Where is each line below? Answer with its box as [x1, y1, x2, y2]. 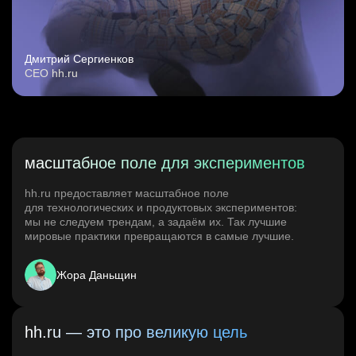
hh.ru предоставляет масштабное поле [25, 187, 229, 200]
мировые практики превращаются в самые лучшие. [25, 230, 294, 243]
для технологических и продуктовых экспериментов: [25, 201, 297, 215]
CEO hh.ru [25, 67, 78, 80]
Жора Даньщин [56, 269, 137, 282]
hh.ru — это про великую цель [25, 323, 247, 342]
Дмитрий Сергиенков [25, 52, 133, 66]
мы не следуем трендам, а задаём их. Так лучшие [25, 215, 287, 229]
